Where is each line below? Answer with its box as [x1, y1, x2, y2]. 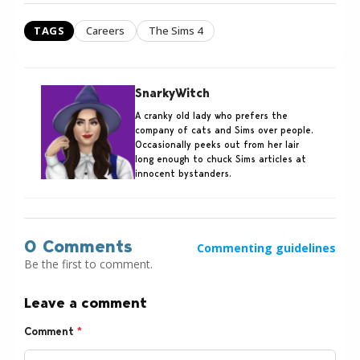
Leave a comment [24, 293, 147, 312]
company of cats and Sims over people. [135, 123, 313, 136]
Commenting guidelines [197, 239, 336, 256]
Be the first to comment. [24, 256, 153, 272]
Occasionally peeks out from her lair [135, 137, 299, 150]
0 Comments [24, 235, 133, 257]
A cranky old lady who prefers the [135, 108, 288, 121]
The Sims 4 [149, 22, 202, 38]
